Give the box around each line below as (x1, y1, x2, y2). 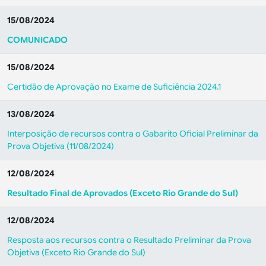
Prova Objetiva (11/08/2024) (7, 141, 114, 151)
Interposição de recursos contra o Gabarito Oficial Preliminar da (7, 128, 258, 139)
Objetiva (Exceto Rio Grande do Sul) (7, 247, 145, 258)
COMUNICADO (7, 34, 68, 45)
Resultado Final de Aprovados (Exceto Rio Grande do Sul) (7, 188, 238, 198)
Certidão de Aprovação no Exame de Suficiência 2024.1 (7, 81, 221, 92)
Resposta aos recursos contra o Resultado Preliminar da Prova (7, 235, 251, 245)
